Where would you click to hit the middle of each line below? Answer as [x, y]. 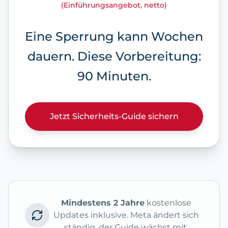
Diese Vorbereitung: [139, 56]
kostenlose [168, 203]
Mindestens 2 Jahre [103, 203]
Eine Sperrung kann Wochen [114, 37]
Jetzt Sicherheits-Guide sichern [114, 117]
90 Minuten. [114, 76]
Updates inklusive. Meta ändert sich [126, 215]
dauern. [52, 56]
